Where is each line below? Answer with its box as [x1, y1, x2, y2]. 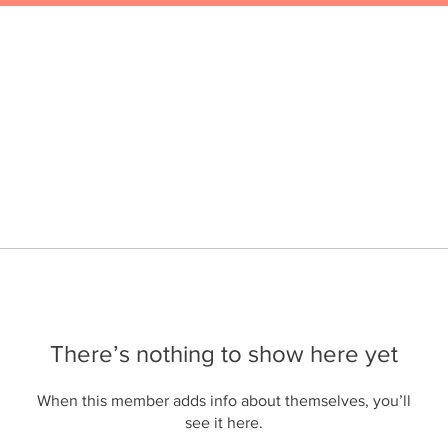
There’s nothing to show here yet [50, 340, 398, 367]
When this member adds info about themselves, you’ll [37, 392, 411, 409]
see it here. [185, 414, 263, 431]
